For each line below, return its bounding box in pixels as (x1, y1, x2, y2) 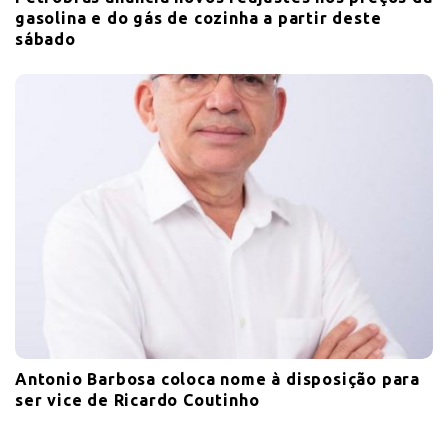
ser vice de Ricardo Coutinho (15, 391, 260, 410)
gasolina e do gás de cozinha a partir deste (15, 9, 382, 28)
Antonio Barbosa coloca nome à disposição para (15, 370, 420, 389)
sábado (15, 30, 76, 49)
